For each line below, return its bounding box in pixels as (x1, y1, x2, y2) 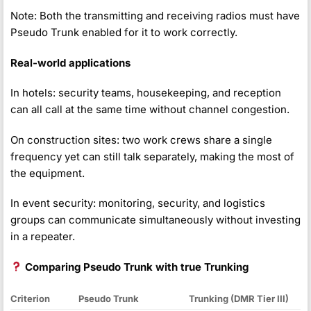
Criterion (10, 293, 50, 305)
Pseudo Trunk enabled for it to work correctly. (10, 26, 237, 40)
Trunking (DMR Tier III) (188, 293, 289, 305)
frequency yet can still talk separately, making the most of (10, 149, 294, 163)
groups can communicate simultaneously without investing (10, 213, 301, 227)
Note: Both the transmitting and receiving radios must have (10, 9, 300, 23)
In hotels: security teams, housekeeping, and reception (10, 86, 281, 100)
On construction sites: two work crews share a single (10, 133, 272, 146)
